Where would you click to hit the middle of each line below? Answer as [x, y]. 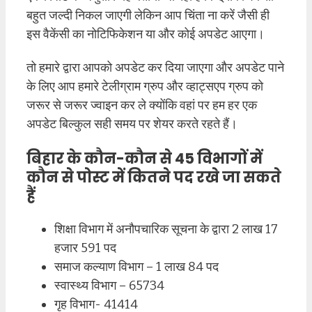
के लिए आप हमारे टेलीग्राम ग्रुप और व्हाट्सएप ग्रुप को [145, 87]
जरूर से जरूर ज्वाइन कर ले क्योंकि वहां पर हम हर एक [142, 106]
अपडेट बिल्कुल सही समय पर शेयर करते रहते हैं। [132, 124]
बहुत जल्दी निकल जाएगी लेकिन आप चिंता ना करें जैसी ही [148, 15]
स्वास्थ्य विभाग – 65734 [109, 285]
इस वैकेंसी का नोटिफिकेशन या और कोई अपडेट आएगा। [146, 34]
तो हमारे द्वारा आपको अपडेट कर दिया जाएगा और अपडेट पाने [155, 68]
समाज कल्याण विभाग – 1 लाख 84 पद [136, 266]
